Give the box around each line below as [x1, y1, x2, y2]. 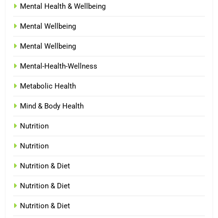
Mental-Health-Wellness [20, 61, 97, 71]
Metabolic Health [20, 81, 76, 91]
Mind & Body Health [20, 101, 84, 110]
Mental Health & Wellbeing [20, 1, 106, 11]
